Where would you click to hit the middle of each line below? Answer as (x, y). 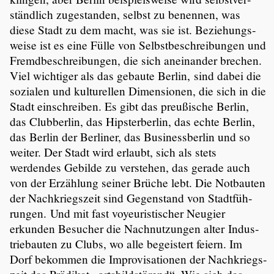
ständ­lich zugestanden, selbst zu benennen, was (125, 15)
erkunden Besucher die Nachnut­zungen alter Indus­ (134, 229)
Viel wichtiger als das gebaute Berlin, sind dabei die (135, 76)
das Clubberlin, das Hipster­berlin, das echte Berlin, (132, 122)
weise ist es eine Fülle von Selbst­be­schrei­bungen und (138, 45)
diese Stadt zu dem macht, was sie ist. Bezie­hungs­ (133, 30)
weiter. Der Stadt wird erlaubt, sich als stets (113, 152)
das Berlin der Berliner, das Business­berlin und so (130, 137)
